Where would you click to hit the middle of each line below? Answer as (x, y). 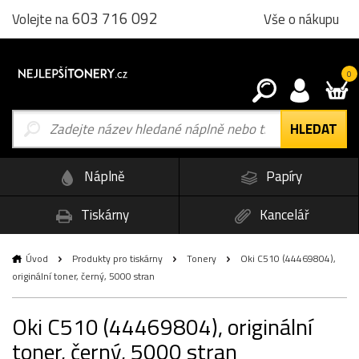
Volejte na (42, 19)
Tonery (202, 258)
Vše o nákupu (301, 19)
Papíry (282, 176)
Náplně (103, 176)
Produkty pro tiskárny (117, 258)
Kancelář (282, 214)
